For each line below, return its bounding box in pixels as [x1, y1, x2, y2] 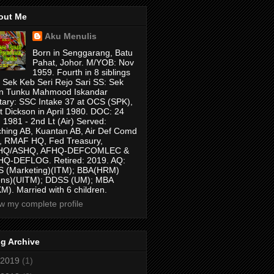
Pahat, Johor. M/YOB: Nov [32, 57, 134, 68]
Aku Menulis [44, 31, 97, 42]
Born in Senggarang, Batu [32, 48, 133, 58]
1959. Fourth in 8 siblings [32, 67, 130, 78]
